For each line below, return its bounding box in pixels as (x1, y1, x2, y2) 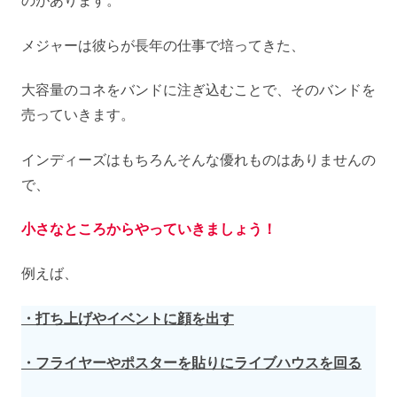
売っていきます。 (21, 105, 135, 124)
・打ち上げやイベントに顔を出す (21, 308, 234, 327)
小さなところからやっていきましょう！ (21, 220, 276, 238)
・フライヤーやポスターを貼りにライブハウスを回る (21, 354, 362, 372)
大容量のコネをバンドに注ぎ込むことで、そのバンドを (21, 81, 376, 99)
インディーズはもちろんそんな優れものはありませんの (21, 150, 376, 168)
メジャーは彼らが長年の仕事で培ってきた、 (21, 35, 305, 54)
